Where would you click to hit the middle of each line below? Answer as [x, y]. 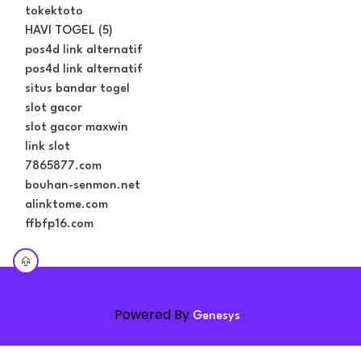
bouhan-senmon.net [83, 185]
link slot [48, 147]
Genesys [216, 316]
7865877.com [63, 166]
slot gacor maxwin [77, 127]
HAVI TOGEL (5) [69, 31]
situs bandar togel [77, 89]
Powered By [154, 314]
